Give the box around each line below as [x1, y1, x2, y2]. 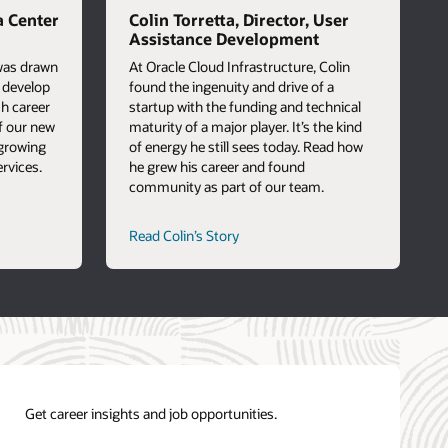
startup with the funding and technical [128, 97, 361, 117]
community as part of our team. [128, 177, 324, 197]
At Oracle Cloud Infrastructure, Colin [128, 57, 350, 77]
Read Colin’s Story [128, 225, 239, 245]
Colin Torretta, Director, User [128, 8, 349, 30]
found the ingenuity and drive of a [128, 77, 334, 97]
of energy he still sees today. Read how [128, 137, 363, 157]
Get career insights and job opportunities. [25, 404, 278, 424]
